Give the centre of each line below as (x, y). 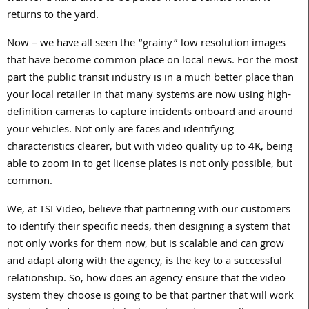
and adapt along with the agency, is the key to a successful (144, 262)
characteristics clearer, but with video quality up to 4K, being (150, 148)
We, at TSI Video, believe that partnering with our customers (149, 211)
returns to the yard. (53, 16)
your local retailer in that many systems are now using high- (149, 96)
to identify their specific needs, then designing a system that (149, 228)
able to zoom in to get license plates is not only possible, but (150, 165)
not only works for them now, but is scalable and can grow (146, 245)
